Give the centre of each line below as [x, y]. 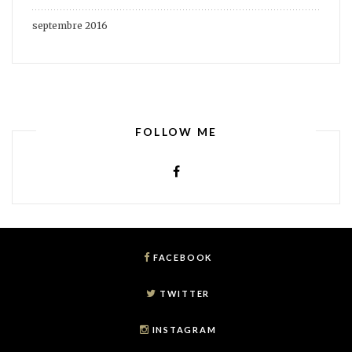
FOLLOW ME [176, 131]
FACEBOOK [183, 257]
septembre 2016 [70, 26]
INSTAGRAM [184, 329]
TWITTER [185, 293]
